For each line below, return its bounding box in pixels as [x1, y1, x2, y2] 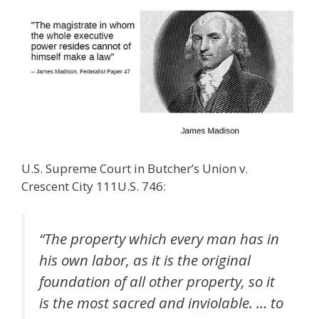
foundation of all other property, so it [39, 271, 275, 291]
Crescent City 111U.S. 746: [21, 178, 166, 195]
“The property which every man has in [39, 228, 279, 249]
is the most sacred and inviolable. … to [39, 292, 283, 313]
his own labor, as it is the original [39, 249, 251, 270]
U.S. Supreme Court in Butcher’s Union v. [21, 160, 248, 177]
